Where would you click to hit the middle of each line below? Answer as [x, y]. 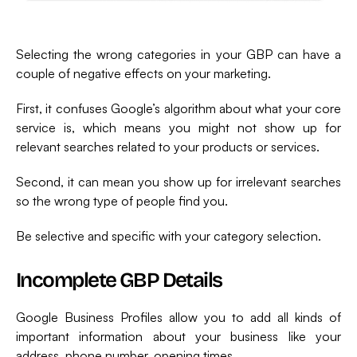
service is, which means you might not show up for [178, 127]
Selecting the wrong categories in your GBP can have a [178, 54]
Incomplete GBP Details [119, 280]
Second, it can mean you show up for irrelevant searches [178, 181]
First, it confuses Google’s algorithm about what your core [178, 108]
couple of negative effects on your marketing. [143, 73]
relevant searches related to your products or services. [168, 146]
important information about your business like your [178, 336]
